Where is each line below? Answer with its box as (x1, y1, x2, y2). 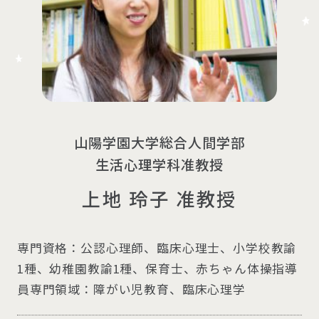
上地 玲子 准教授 (82, 184, 237, 212)
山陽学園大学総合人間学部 (74, 132, 245, 152)
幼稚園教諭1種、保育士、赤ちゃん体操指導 (49, 259, 298, 277)
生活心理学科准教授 (95, 154, 224, 174)
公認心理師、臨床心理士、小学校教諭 (80, 239, 297, 256)
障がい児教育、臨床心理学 (93, 280, 246, 298)
